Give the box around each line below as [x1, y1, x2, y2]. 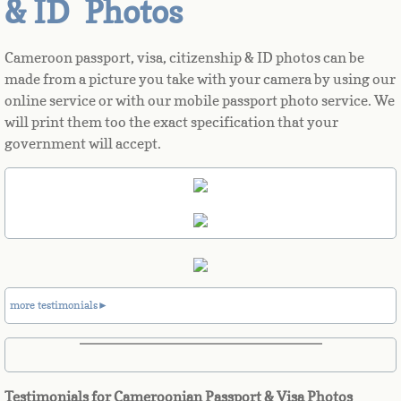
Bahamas [44, 77, 125, 98]
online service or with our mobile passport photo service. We [4, 91, 395, 110]
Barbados [44, 214, 126, 235]
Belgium [44, 351, 114, 372]
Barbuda [44, 260, 116, 281]
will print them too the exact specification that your [4, 113, 338, 132]
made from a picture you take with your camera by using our [4, 70, 396, 89]
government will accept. [4, 134, 161, 153]
